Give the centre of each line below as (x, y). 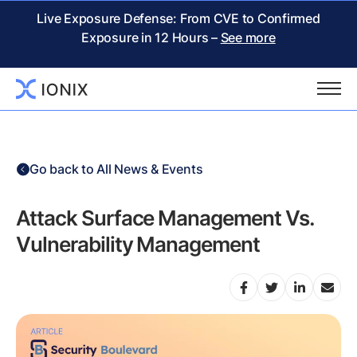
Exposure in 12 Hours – (151, 37)
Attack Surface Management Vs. (165, 218)
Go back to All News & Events (116, 169)
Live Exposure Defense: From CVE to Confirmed (178, 18)
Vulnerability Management (138, 244)
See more (248, 37)
